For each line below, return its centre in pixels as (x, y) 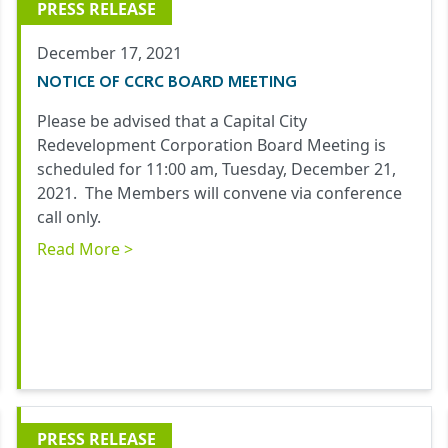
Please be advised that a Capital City (172, 121)
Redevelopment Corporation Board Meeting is (211, 145)
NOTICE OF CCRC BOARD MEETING (167, 81)
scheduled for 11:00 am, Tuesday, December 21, (216, 169)
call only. (69, 217)
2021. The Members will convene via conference (219, 193)
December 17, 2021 (109, 53)
